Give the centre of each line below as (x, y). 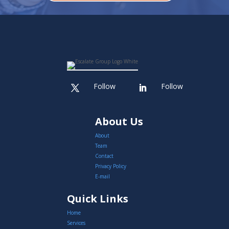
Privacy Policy (110, 166)
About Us (119, 121)
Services (76, 223)
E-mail (102, 176)
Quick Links (98, 198)
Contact (104, 156)
